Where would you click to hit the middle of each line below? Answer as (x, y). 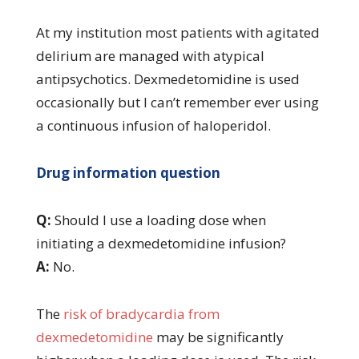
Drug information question (128, 172)
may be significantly (218, 337)
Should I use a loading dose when (158, 220)
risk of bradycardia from (141, 313)
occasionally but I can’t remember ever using (177, 102)
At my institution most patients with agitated (177, 32)
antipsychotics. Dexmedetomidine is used (167, 79)
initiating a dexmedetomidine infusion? (161, 243)
